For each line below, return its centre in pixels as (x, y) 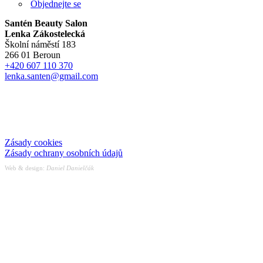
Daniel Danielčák (70, 168)
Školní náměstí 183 (40, 45)
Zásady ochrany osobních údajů (64, 153)
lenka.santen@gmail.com (51, 76)
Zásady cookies (33, 143)
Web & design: (26, 168)
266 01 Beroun (33, 55)
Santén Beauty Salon (46, 23)
